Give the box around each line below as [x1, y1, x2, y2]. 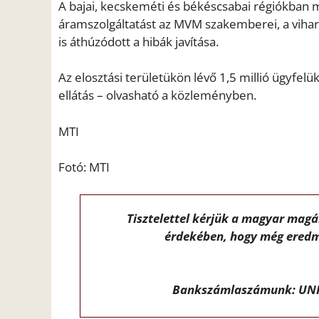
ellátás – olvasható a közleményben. [58, 87, 256, 104]
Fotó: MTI [58, 159, 110, 176]
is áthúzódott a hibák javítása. [58, 33, 219, 50]
